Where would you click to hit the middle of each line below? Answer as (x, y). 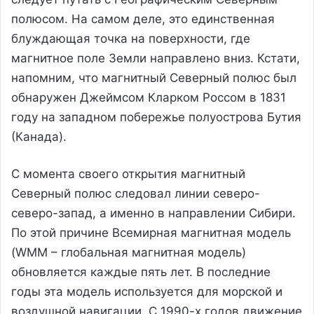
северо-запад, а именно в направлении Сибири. (153, 213)
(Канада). (39, 136)
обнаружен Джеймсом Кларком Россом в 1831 (149, 97)
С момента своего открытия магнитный (128, 173)
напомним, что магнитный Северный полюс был (154, 77)
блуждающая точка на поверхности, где (131, 38)
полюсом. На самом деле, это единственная (143, 19)
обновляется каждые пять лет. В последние (141, 272)
